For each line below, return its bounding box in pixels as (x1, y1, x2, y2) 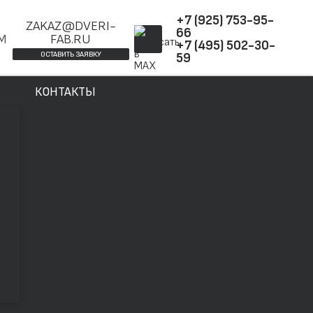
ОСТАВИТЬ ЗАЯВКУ (40, 50, 101, 59)
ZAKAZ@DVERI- (25, 18, 116, 34)
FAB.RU (50, 31, 92, 48)
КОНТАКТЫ (35, 85, 96, 99)
